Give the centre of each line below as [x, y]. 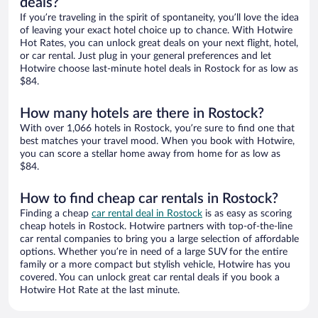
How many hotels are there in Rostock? [142, 114]
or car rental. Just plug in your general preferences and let [146, 56]
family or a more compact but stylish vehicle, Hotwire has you [155, 265]
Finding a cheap [56, 214]
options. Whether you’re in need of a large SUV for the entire [154, 252]
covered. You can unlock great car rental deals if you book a [150, 278]
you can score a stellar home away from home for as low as [150, 154]
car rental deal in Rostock [147, 214]
